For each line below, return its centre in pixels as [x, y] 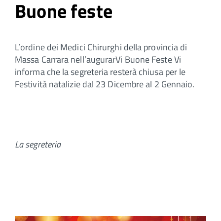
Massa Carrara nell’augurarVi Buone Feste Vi [98, 59]
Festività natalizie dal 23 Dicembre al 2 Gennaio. [105, 84]
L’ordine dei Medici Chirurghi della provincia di [101, 47]
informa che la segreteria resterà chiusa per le [100, 72]
